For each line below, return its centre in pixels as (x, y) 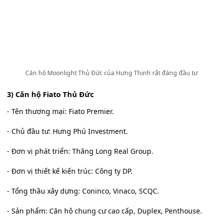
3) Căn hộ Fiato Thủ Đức (51, 94)
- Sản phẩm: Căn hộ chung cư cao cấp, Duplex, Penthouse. (105, 211)
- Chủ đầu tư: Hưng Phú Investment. (67, 131)
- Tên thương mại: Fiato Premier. (60, 111)
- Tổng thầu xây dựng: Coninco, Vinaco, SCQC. (83, 191)
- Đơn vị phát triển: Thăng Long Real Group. (80, 151)
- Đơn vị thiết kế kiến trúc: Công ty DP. (70, 171)
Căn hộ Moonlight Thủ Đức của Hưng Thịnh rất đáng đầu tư (111, 73)
